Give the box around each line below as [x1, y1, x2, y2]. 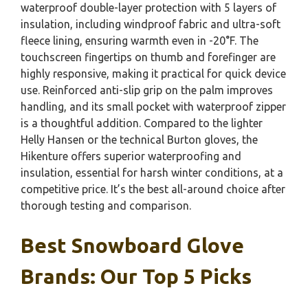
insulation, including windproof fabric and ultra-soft [21, 18, 280, 30]
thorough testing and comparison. [21, 199, 191, 212]
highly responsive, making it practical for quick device [21, 67, 286, 80]
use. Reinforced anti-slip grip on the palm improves [21, 84, 273, 96]
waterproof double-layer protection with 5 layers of [21, 1, 276, 14]
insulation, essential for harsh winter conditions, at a [21, 166, 283, 179]
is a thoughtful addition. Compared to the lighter [21, 117, 263, 129]
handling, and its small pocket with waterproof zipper [21, 100, 286, 113]
